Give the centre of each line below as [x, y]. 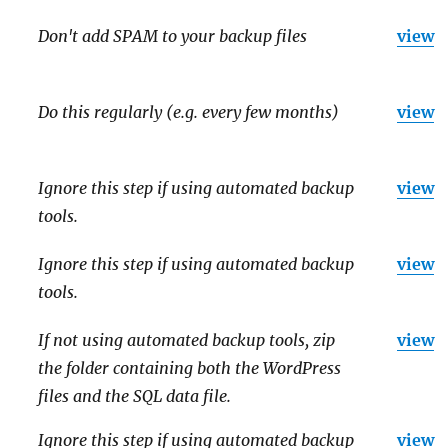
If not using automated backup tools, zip [187, 339]
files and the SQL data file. [135, 395]
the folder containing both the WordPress [190, 367]
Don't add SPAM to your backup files [173, 35]
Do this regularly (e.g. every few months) [189, 111]
